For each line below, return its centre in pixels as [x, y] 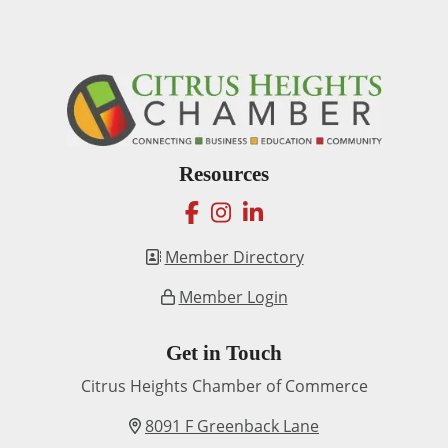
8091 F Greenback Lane [232, 426]
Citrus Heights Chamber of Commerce [224, 386]
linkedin [305, 211]
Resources [224, 174]
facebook [248, 211]
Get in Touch [224, 353]
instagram [284, 211]
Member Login [233, 297]
